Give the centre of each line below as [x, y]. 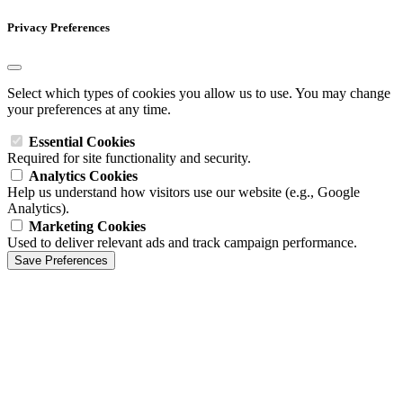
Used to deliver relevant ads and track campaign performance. [182, 242]
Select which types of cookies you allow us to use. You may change [199, 93]
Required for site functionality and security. [129, 157]
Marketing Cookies [87, 226]
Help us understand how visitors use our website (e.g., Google [184, 192]
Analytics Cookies [83, 175]
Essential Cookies [82, 141]
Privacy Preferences [58, 27]
